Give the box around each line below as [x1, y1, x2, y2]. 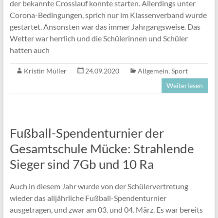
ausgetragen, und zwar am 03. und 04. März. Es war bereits [9, 204, 203, 214]
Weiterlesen [166, 81, 203, 90]
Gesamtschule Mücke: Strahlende [9, 140, 194, 156]
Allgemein [137, 66, 168, 75]
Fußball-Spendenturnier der [9, 125, 164, 141]
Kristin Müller [23, 66, 67, 75]
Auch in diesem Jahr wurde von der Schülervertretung [9, 181, 188, 191]
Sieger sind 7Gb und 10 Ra [9, 156, 154, 172]
